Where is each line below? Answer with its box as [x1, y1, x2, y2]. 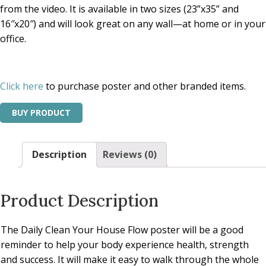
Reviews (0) [103, 148, 157, 161]
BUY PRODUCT [12, 107, 71, 118]
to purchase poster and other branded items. [43, 80, 246, 93]
